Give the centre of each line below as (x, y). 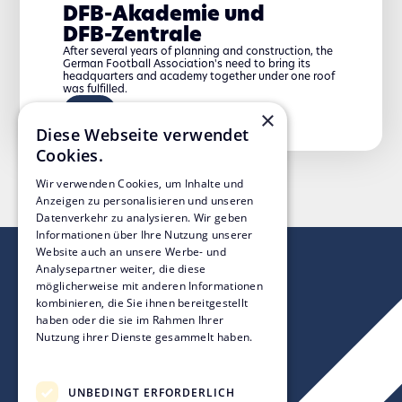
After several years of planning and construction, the (197, 51)
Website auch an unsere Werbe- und (131, 252)
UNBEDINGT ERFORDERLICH (152, 392)
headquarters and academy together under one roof (198, 76)
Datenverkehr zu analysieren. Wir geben (142, 218)
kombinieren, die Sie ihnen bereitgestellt (142, 303)
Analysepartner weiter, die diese (121, 269)
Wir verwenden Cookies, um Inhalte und (140, 184)
